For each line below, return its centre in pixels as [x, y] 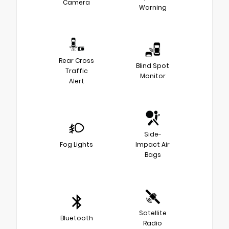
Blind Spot [153, 65]
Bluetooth [76, 218]
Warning [153, 7]
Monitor [153, 76]
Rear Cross [76, 60]
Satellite [153, 213]
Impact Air [153, 144]
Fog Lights [76, 144]
